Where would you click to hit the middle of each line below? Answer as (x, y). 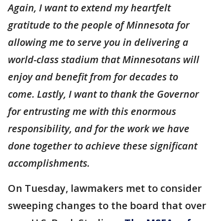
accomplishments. (49, 163)
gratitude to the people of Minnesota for (99, 25)
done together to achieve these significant (103, 146)
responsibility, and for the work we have (99, 129)
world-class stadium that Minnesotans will (104, 59)
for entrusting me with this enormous (92, 111)
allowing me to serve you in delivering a (98, 42)
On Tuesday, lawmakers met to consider (105, 188)
